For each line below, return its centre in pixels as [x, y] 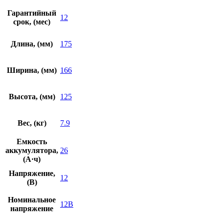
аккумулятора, [32, 151]
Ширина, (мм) [32, 70]
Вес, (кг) [32, 123]
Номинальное [32, 200]
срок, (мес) [32, 22]
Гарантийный [32, 13]
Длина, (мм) [32, 44]
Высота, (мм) [32, 97]
